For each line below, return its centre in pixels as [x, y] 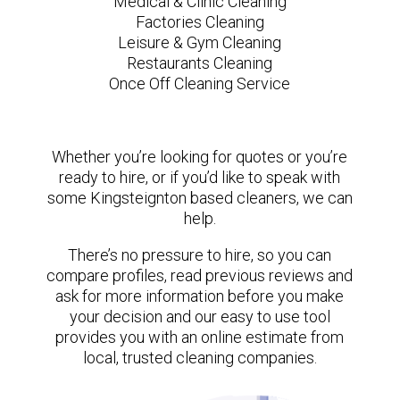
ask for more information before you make [200, 296]
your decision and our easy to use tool [200, 316]
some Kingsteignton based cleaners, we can [200, 197]
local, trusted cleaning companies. [200, 357]
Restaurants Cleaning [200, 62]
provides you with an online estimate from [200, 337]
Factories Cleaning [200, 21]
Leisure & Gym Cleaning [200, 42]
